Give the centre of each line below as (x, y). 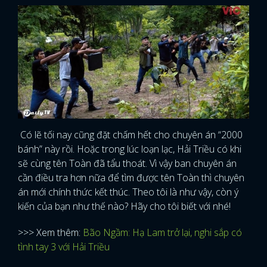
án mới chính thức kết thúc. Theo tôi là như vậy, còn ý (128, 192)
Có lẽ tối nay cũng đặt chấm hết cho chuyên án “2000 (130, 135)
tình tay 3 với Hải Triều (64, 247)
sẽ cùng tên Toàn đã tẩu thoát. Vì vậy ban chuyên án (127, 164)
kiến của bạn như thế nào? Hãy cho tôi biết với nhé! (124, 207)
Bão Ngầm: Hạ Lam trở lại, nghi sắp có (162, 233)
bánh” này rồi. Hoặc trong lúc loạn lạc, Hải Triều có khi (130, 149)
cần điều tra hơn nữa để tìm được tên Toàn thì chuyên (131, 178)
